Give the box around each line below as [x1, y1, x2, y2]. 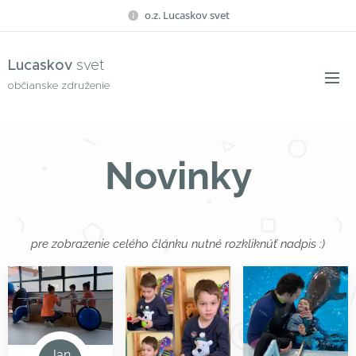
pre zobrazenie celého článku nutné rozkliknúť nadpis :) [31, 237, 325, 251]
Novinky [104, 153, 252, 198]
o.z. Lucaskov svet [144, 7, 230, 22]
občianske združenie [8, 78, 110, 92]
